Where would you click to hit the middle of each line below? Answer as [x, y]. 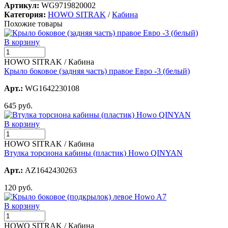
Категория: [25, 14]
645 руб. [18, 105]
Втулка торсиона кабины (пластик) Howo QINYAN [93, 153]
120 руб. [18, 187]
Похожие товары [33, 23]
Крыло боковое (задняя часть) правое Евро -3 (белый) [97, 71]
